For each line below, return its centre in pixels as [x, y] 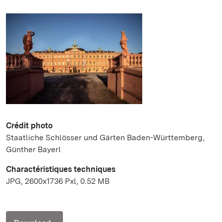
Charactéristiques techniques [61, 169]
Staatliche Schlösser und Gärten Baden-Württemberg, [105, 137]
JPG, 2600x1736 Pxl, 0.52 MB [58, 181]
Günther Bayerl [33, 149]
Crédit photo [29, 125]
